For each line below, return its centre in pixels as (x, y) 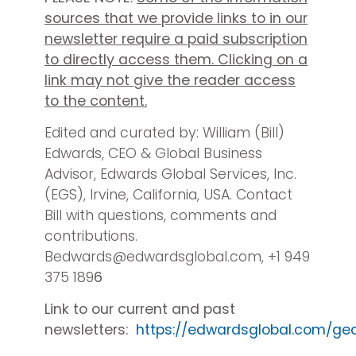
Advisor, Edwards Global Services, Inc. (170, 174)
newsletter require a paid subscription (176, 39)
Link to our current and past (140, 310)
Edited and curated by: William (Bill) (164, 133)
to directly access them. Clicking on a (176, 59)
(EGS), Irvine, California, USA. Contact (168, 195)
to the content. (96, 101)
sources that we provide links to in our (176, 18)
